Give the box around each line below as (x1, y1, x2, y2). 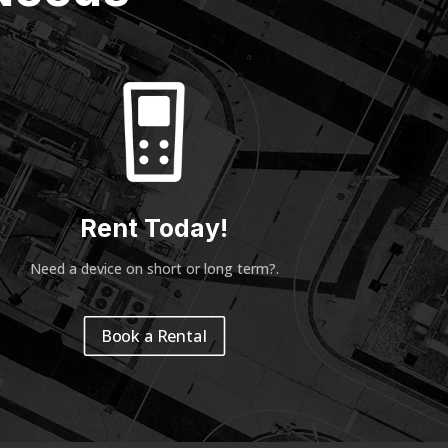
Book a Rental (100, 324, 208, 347)
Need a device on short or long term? (29, 259, 276, 279)
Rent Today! (80, 213, 229, 244)
